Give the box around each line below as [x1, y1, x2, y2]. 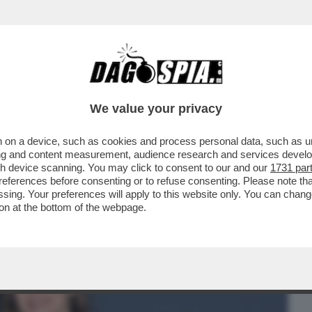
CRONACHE [150, 80, 208, 97]
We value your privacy [90, 102, 222, 116]
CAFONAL [81, 80, 131, 97]
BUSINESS [10, 80, 63, 97]
